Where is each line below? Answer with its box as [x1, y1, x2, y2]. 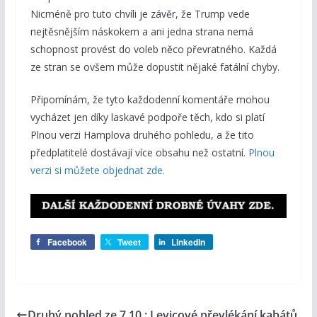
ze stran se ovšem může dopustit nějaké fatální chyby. [30, 59, 279, 74]
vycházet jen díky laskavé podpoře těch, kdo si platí [30, 110, 265, 124]
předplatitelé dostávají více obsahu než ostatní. [30, 145, 248, 159]
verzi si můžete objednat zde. [30, 163, 165, 177]
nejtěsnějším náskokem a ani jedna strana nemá [30, 24, 253, 38]
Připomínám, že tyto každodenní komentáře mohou [30, 92, 270, 106]
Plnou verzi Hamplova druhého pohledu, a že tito [30, 127, 254, 142]
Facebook [47, 236, 87, 249]
